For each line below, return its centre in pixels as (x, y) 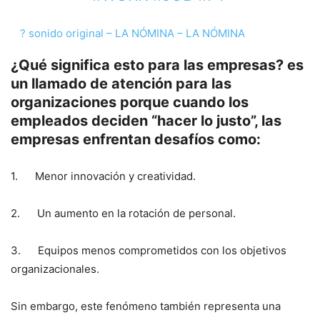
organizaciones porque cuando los (130, 102)
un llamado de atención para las (121, 83)
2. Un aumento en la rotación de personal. (123, 213)
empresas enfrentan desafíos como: (136, 139)
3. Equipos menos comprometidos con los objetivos (149, 250)
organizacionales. (55, 269)
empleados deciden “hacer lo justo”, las (146, 120)
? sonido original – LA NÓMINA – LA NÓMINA (132, 33)
